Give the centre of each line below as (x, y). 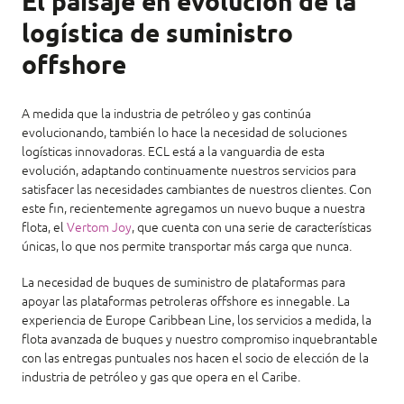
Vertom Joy (99, 228)
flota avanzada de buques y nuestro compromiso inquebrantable (200, 340)
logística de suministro (157, 36)
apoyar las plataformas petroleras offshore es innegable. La (186, 302)
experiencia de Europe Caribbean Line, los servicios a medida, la (197, 321)
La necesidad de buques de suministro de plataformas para (184, 283)
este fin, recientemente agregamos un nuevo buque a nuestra (193, 209)
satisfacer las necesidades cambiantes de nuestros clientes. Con (197, 190)
